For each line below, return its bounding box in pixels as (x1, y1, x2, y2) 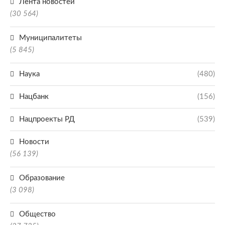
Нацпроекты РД (19, 116, 75, 123)
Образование (19, 174, 65, 182)
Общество (19, 210, 56, 218)
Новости (19, 138, 49, 146)
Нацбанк (19, 93, 49, 100)
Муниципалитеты (19, 34, 82, 42)
